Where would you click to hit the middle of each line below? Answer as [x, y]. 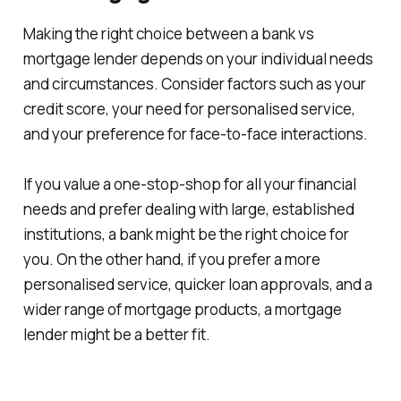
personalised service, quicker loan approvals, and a [197, 284]
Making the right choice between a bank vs [168, 33]
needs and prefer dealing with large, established [188, 209]
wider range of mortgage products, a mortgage [182, 309]
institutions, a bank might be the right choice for [186, 234]
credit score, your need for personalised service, [189, 108]
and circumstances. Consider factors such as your [194, 83]
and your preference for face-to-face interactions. [195, 133]
